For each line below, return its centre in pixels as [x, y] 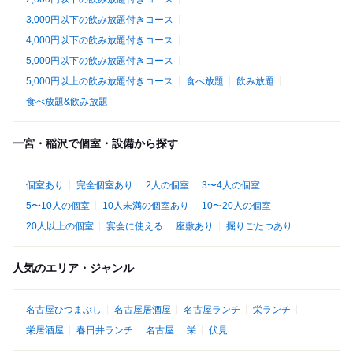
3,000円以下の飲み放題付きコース [100, 20]
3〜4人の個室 [231, 186]
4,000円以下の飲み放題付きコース [100, 41]
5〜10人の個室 [58, 206]
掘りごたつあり [259, 227]
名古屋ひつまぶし [64, 310]
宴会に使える [135, 227]
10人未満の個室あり [146, 206]
